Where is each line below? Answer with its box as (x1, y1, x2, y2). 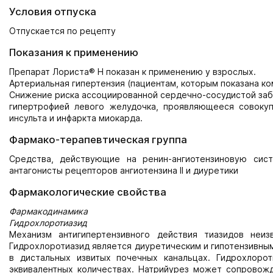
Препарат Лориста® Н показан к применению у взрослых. (9, 66, 256, 77)
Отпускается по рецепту (9, 26, 116, 36)
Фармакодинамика (9, 206, 88, 216)
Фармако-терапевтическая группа (9, 133, 187, 146)
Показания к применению (9, 46, 138, 58)
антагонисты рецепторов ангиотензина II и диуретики (9, 165, 238, 175)
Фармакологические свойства (9, 186, 166, 198)
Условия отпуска (9, 5, 96, 18)
